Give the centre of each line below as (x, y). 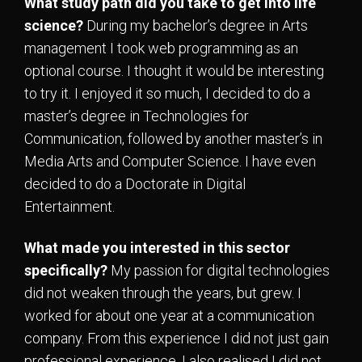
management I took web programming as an (161, 48)
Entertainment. (69, 207)
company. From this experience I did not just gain (177, 338)
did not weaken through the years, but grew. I (163, 293)
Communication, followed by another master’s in (173, 139)
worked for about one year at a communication (169, 315)
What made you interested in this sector (157, 247)
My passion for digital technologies (219, 270)
